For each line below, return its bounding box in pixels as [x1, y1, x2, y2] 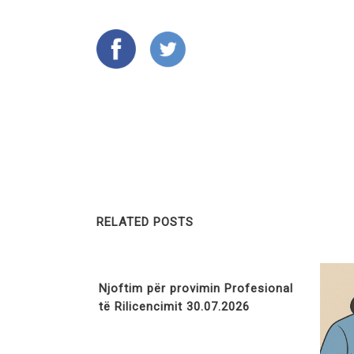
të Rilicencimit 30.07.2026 [99, 299, 250, 314]
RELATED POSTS [96, 215, 194, 229]
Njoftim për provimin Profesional [99, 281, 293, 296]
